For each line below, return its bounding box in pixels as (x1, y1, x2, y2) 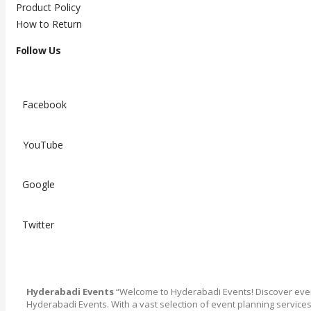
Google (22, 178, 55, 192)
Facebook (22, 98, 67, 112)
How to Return (16, 17, 82, 31)
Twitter (22, 218, 54, 232)
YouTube (23, 138, 63, 152)
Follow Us (16, 44, 61, 58)
